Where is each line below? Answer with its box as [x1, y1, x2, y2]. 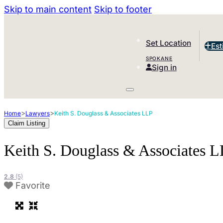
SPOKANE [145, 55, 173, 62]
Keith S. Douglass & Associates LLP [54, 110, 153, 117]
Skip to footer [94, 4, 152, 14]
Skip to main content [4, 4, 92, 14]
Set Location [145, 38, 191, 48]
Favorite [15, 180, 50, 191]
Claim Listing [8, 119, 45, 127]
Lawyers [25, 110, 50, 117]
